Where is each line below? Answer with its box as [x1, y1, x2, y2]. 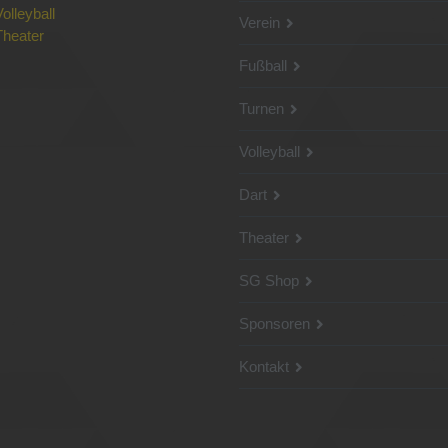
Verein [239, 13, 280, 31]
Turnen [239, 99, 284, 117]
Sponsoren [239, 314, 310, 332]
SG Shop [239, 271, 299, 289]
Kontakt [239, 357, 289, 375]
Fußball [239, 56, 287, 74]
